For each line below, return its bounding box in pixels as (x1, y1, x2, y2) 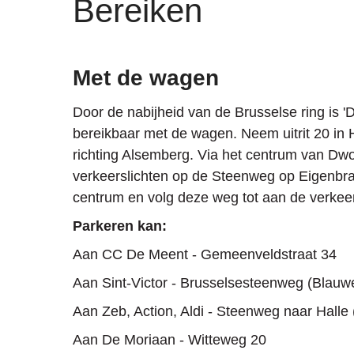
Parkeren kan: (73, 218, 167, 235)
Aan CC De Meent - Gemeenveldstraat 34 (73, 247, 337, 263)
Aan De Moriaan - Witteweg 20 (73, 332, 266, 348)
